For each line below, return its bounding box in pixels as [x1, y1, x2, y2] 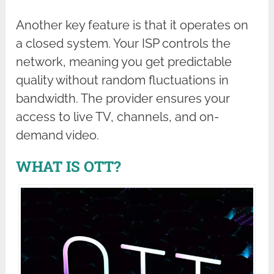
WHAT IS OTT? [16, 156, 122, 176]
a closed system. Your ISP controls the [16, 35, 231, 51]
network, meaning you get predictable [16, 54, 232, 69]
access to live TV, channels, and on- [16, 109, 220, 124]
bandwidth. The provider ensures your [16, 91, 231, 106]
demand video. [16, 127, 100, 143]
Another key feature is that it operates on [16, 17, 249, 32]
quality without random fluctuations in [16, 72, 229, 87]
